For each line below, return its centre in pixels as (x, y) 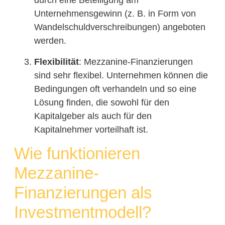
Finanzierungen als (83, 193)
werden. (50, 41)
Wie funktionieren (77, 154)
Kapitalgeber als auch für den (93, 116)
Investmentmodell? (82, 212)
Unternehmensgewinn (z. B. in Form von (115, 14)
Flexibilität (56, 62)
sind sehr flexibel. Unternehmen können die (121, 75)
